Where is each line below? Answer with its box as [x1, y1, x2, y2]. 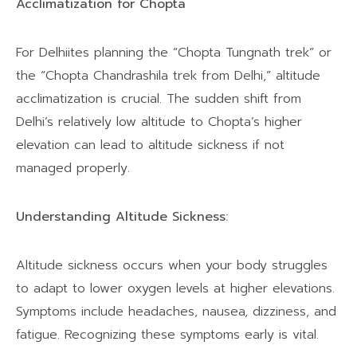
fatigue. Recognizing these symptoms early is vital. [16, 324, 328, 344]
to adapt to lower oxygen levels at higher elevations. [16, 278, 335, 298]
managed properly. [16, 158, 130, 178]
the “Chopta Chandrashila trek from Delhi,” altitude [16, 65, 320, 85]
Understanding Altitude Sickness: [16, 206, 228, 226]
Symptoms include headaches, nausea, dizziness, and [16, 301, 336, 321]
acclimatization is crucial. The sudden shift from [16, 88, 301, 108]
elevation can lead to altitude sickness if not [16, 135, 284, 155]
